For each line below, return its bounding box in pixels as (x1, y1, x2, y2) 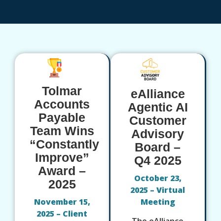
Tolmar (42, 83, 82, 98)
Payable (38, 110, 85, 124)
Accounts (34, 97, 90, 111)
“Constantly (30, 137, 99, 151)
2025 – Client (37, 208, 87, 219)
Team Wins (30, 123, 94, 138)
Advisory (131, 127, 184, 141)
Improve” (35, 150, 89, 164)
